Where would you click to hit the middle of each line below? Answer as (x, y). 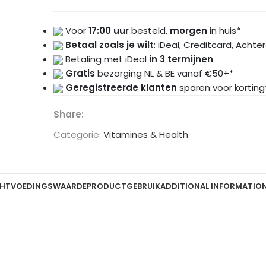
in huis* (224, 31)
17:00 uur (108, 31)
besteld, (149, 31)
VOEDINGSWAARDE (48, 186)
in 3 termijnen (181, 59)
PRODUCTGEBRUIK (123, 186)
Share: (68, 115)
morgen (188, 31)
